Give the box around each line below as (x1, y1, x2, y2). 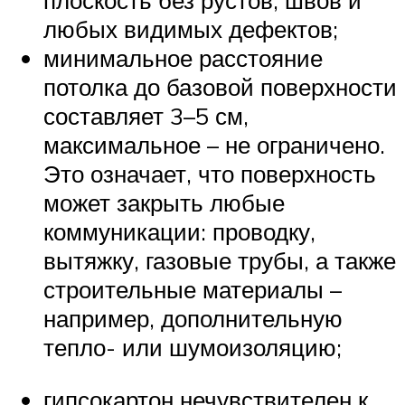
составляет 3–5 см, (43, 101, 249, 131)
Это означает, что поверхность (43, 159, 376, 189)
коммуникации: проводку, (43, 217, 316, 247)
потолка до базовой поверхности (43, 72, 397, 102)
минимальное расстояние (43, 43, 323, 73)
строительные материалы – (43, 275, 342, 305)
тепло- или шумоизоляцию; (43, 333, 342, 363)
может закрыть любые (43, 188, 285, 218)
